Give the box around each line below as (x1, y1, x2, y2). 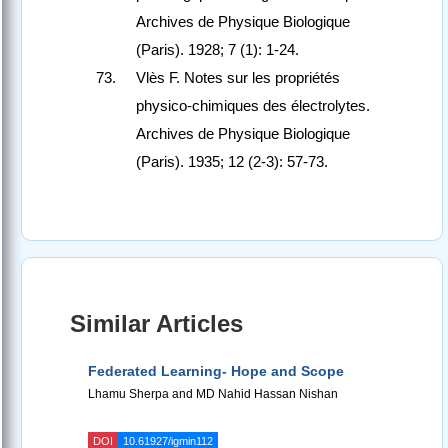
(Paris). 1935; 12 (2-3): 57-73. (136, 153, 328, 171)
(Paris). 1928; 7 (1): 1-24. (136, 41, 299, 59)
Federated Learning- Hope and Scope (88, 363, 344, 380)
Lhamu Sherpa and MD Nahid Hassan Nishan (88, 387, 338, 402)
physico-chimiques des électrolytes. (136, 97, 370, 115)
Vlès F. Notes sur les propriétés (136, 69, 340, 87)
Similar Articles (70, 310, 243, 338)
